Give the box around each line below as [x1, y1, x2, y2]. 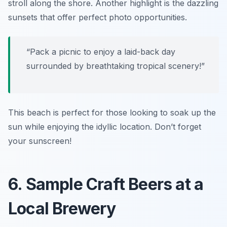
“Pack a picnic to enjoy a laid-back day [26, 46, 175, 57]
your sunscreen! [8, 135, 71, 146]
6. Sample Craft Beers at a [8, 174, 204, 194]
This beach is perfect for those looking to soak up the [8, 107, 216, 118]
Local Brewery [8, 198, 116, 218]
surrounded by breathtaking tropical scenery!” [26, 60, 205, 71]
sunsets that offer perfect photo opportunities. [8, 12, 187, 22]
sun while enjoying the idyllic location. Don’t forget [8, 121, 201, 132]
